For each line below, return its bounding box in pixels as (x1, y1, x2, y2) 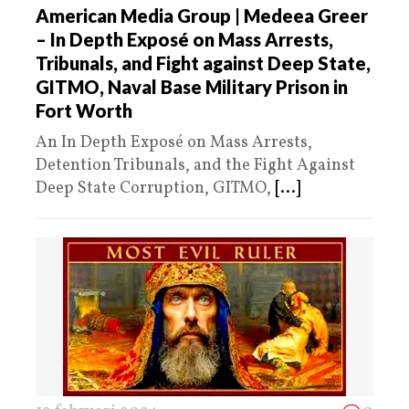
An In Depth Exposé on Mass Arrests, (36, 131, 312, 154)
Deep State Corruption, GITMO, (36, 176, 275, 200)
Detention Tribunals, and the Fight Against (36, 153, 355, 177)
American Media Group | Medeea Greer (36, 4, 368, 26)
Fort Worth (36, 99, 132, 121)
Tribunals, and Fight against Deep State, (36, 51, 371, 74)
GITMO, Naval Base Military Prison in (36, 75, 348, 98)
